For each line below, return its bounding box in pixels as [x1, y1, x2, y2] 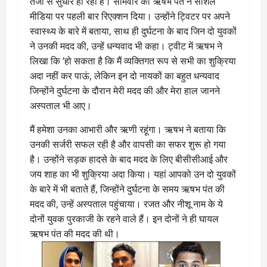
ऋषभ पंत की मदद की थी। [30, 227, 120, 241]
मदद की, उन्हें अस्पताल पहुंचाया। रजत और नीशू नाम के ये [30, 197, 223, 211]
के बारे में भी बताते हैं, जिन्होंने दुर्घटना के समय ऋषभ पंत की [30, 182, 225, 196]
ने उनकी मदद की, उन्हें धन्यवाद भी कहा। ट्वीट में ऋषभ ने [30, 39, 222, 53]
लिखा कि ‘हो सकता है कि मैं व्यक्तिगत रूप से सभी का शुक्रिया [30, 54, 236, 68]
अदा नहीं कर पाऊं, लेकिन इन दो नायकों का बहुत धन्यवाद [30, 69, 219, 83]
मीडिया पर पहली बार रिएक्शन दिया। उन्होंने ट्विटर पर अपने [30, 10, 230, 23]
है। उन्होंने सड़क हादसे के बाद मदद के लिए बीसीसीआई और [30, 153, 228, 166]
